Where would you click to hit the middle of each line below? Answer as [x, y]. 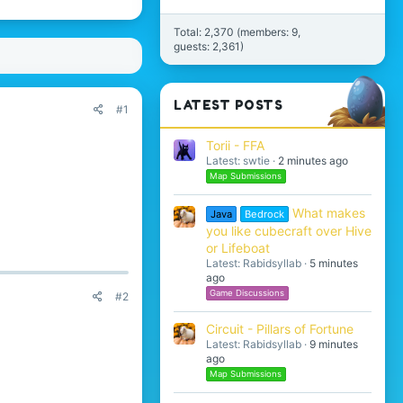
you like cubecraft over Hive [289, 230]
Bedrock [264, 214]
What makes [328, 212]
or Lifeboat [238, 247]
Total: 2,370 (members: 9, [237, 31]
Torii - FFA [235, 146]
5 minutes [334, 263]
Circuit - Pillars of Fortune [280, 329]
